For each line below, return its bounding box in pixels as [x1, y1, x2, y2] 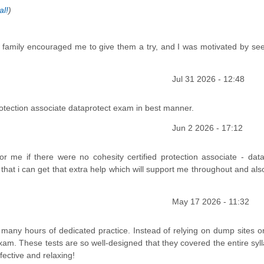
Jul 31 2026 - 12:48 [171, 74, 245, 84]
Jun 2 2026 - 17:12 [171, 123, 243, 133]
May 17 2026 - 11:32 [171, 196, 249, 206]
